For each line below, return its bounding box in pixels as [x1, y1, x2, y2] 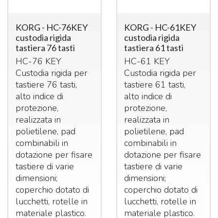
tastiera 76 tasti [15, 42, 75, 54]
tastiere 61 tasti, [124, 79, 186, 91]
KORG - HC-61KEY [124, 22, 197, 33]
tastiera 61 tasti [124, 42, 184, 54]
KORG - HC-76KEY [15, 22, 88, 33]
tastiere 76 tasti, [15, 79, 77, 91]
